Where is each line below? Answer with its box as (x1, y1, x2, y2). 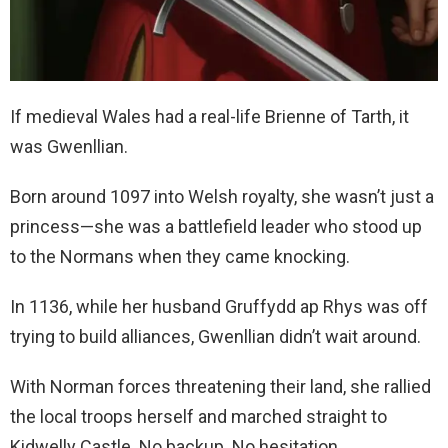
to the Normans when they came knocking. (10, 245, 350, 267)
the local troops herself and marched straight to (10, 405, 387, 427)
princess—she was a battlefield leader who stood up (10, 215, 422, 237)
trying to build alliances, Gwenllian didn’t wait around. (10, 325, 421, 347)
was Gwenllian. (10, 135, 128, 157)
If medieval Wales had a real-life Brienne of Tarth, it (10, 105, 409, 127)
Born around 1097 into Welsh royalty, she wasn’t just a (10, 185, 434, 207)
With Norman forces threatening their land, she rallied (10, 375, 431, 397)
